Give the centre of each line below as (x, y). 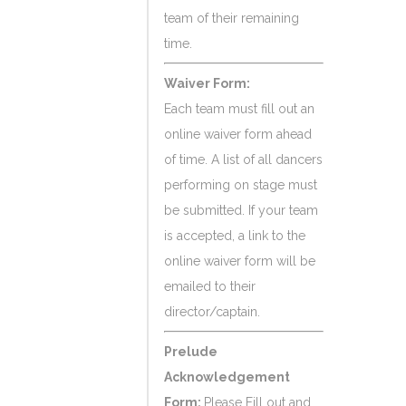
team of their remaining (232, 18)
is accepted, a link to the (235, 236)
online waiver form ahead (238, 134)
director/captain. (212, 312)
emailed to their (210, 286)
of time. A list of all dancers (243, 159)
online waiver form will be (240, 261)
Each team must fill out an (239, 109)
